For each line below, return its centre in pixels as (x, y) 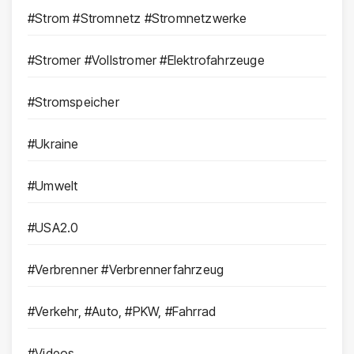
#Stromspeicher (73, 102)
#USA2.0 (53, 228)
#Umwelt (53, 186)
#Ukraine (53, 144)
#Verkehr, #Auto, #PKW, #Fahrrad (122, 312)
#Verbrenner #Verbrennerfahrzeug (126, 270)
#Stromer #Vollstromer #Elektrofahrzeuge (146, 60)
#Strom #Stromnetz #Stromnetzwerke (137, 19)
